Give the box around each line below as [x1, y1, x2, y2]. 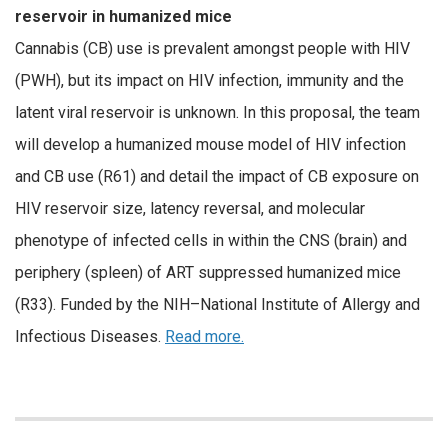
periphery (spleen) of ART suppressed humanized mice [15, 262, 401, 282]
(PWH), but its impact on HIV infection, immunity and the [15, 70, 404, 90]
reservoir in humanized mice [15, 6, 232, 26]
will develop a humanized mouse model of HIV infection [15, 134, 406, 154]
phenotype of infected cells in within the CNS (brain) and [15, 230, 407, 250]
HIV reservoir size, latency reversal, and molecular [15, 198, 365, 218]
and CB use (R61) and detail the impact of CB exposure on [15, 166, 419, 186]
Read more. [165, 326, 244, 346]
